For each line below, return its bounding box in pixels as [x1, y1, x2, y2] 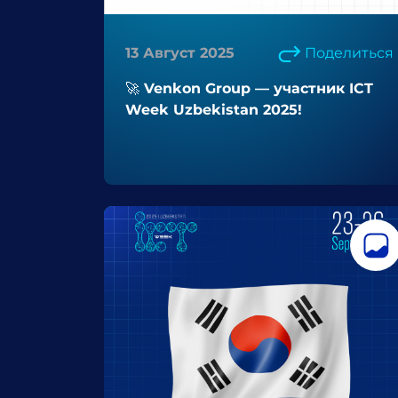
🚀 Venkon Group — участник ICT [125, 80, 373, 97]
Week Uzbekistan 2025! [125, 101, 302, 118]
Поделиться [305, 44, 394, 61]
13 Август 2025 [125, 44, 235, 61]
